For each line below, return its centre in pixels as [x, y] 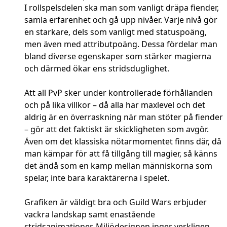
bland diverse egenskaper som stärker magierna [118, 56]
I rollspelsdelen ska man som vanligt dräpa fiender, [122, 8]
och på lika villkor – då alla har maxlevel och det [115, 105]
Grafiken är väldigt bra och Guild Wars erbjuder [116, 202]
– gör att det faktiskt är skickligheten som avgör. [117, 129]
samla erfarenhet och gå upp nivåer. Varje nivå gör [121, 20]
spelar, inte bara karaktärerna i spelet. [97, 178]
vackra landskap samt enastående [90, 215]
